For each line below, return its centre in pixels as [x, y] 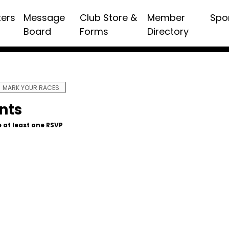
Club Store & [108, 18]
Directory [168, 31]
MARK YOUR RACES [31, 88]
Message [44, 18]
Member [166, 18]
